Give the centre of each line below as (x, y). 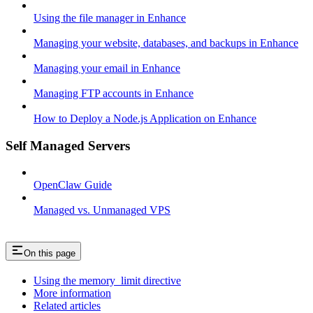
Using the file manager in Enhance (110, 17)
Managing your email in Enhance (107, 68)
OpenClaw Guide (73, 185)
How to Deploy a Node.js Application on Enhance (145, 118)
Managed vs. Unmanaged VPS (102, 210)
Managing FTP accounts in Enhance (114, 93)
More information (72, 293)
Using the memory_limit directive (107, 281)
